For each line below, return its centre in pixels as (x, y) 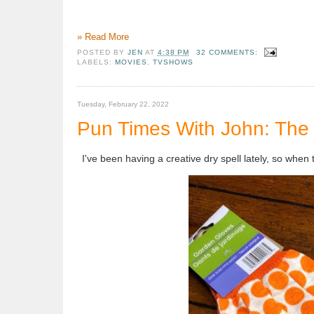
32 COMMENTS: (228, 52)
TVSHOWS (173, 62)
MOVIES (131, 62)
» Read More (103, 37)
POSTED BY (102, 52)
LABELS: (96, 62)
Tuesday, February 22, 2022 (123, 104)
